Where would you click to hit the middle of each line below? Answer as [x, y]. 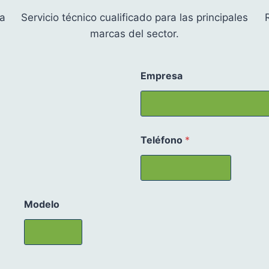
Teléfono [163, 140]
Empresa [162, 75]
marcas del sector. [134, 33]
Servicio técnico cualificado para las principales [134, 17]
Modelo [41, 204]
